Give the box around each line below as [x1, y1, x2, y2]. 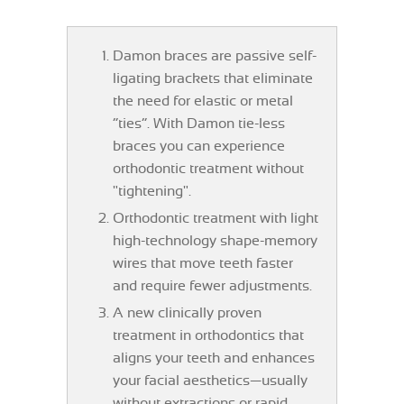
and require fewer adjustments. [113, 280, 312, 294]
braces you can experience [113, 140, 285, 154]
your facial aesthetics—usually [113, 374, 308, 389]
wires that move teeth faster [113, 257, 293, 271]
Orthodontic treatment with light [113, 212, 318, 226]
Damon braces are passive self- [113, 50, 317, 64]
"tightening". [113, 185, 191, 199]
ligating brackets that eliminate [113, 72, 313, 87]
